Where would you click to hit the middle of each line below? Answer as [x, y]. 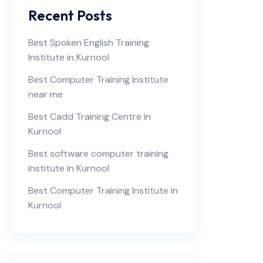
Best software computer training [98, 154]
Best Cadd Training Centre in [90, 117]
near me [45, 94]
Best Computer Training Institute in [103, 190]
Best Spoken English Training [89, 43]
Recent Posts [70, 15]
